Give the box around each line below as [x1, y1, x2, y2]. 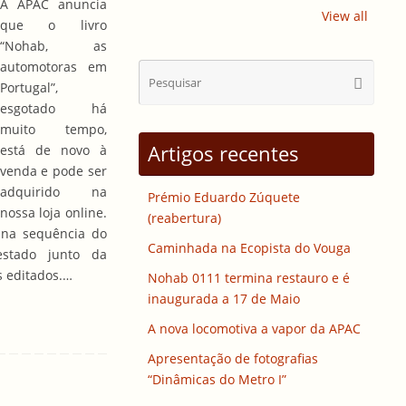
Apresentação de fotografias [148, 350, 318, 368]
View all [321, 6, 368, 24]
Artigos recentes [148, 140, 299, 168]
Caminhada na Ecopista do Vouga [148, 239, 351, 257]
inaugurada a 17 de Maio [148, 290, 300, 308]
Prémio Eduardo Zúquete [148, 188, 300, 207]
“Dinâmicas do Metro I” [148, 371, 286, 389]
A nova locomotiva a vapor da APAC [148, 320, 361, 338]
